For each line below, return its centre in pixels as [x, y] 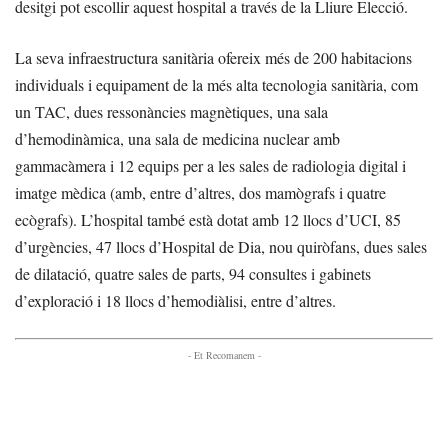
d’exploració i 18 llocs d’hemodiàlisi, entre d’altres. [175, 301]
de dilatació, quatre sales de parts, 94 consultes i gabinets [193, 274]
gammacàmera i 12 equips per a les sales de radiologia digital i [210, 166]
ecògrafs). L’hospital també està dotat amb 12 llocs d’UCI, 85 [208, 220]
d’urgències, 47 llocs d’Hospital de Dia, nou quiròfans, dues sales [221, 247]
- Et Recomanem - [224, 355]
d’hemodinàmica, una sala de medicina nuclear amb [177, 139]
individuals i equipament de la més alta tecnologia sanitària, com [216, 85]
